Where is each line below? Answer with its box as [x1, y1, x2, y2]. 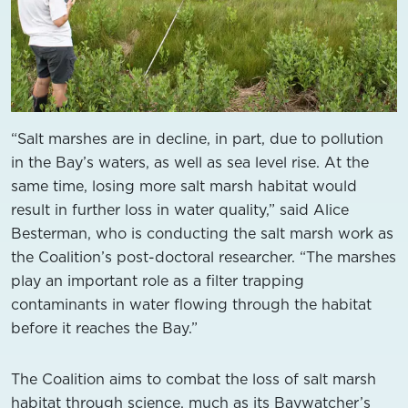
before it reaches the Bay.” [11, 317, 198, 338]
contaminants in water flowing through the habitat [11, 293, 372, 314]
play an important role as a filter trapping [11, 270, 304, 291]
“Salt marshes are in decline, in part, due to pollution [11, 127, 383, 148]
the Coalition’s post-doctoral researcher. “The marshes [11, 246, 396, 267]
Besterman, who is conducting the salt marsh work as [11, 222, 393, 243]
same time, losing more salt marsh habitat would [11, 175, 357, 196]
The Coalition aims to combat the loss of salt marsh [11, 368, 376, 389]
